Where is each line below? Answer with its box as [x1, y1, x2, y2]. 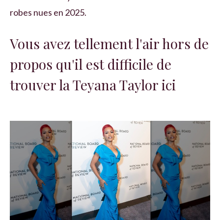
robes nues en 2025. [10, 7, 86, 18]
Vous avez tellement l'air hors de [10, 34, 209, 53]
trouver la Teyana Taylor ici [10, 76, 176, 94]
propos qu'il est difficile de [10, 55, 171, 74]
